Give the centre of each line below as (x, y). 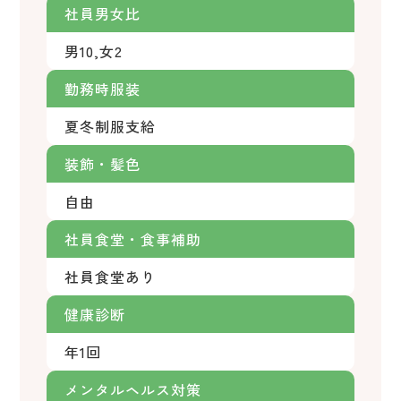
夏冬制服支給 (111, 126)
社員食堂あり (111, 277)
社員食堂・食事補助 (133, 239)
